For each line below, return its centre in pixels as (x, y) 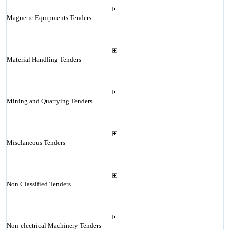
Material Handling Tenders (44, 59)
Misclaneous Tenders (36, 142)
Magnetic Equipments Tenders (49, 18)
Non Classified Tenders (39, 184)
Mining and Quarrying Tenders (49, 101)
